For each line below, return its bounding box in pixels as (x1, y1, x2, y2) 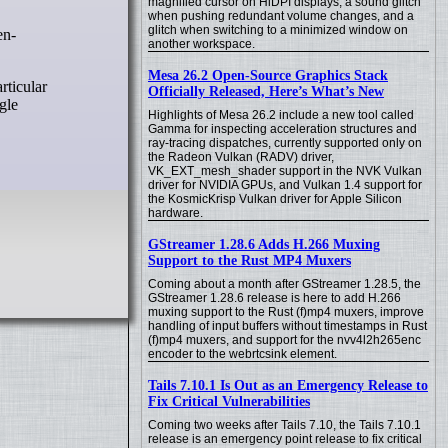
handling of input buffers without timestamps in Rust (148, 319, 427, 333)
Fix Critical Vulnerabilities (148, 394, 310, 409)
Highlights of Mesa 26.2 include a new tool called (148, 108, 414, 122)
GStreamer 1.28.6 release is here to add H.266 (148, 291, 401, 305)
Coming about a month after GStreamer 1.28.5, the (148, 277, 421, 291)
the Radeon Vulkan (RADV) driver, (148, 150, 334, 164)
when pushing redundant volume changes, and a (148, 9, 414, 23)
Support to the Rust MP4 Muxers (148, 253, 351, 268)
